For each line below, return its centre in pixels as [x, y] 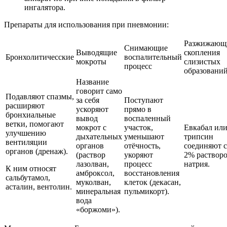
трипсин [199, 137]
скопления [202, 53]
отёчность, [142, 146]
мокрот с [91, 128]
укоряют [139, 155]
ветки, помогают [35, 124]
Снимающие [146, 48]
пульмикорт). [147, 192]
